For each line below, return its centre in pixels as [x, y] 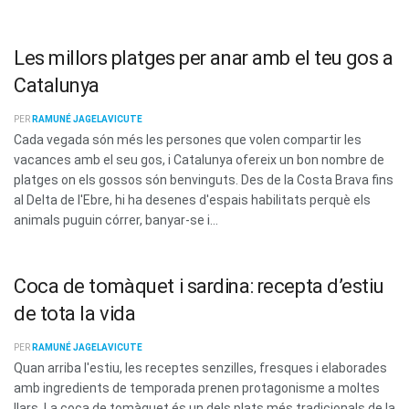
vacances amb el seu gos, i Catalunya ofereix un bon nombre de [199, 160]
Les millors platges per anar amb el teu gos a [204, 58]
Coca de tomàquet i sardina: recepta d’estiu [199, 286]
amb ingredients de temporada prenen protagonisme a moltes [197, 388]
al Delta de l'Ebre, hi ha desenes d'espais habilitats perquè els [192, 200]
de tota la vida [75, 313]
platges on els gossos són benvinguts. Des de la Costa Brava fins [204, 180]
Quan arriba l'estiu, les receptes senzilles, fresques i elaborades [200, 367]
